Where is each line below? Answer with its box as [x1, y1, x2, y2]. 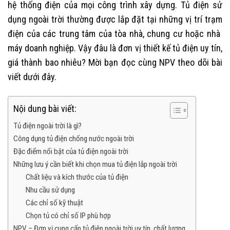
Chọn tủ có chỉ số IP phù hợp [26, 211, 111, 221]
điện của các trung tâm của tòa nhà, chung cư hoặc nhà [8, 28, 222, 39]
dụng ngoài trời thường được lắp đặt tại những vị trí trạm [8, 13, 222, 25]
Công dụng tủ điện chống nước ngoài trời [13, 134, 134, 144]
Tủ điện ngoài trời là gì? [13, 121, 82, 131]
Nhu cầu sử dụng [26, 185, 75, 195]
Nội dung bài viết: [13, 103, 76, 114]
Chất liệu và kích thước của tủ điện [26, 172, 128, 182]
